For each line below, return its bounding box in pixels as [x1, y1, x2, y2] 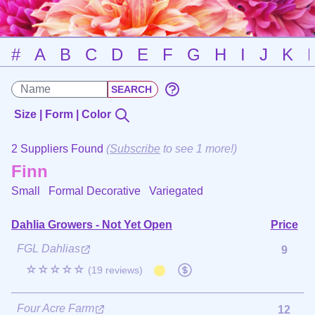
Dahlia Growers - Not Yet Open [11, 218, 172, 231]
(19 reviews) [88, 264, 143, 276]
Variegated [149, 184, 203, 197]
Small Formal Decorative [11, 184, 149, 197]
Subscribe [110, 142, 160, 155]
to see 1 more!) [160, 142, 237, 155]
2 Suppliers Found [11, 142, 106, 155]
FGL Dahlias [17, 242, 80, 255]
